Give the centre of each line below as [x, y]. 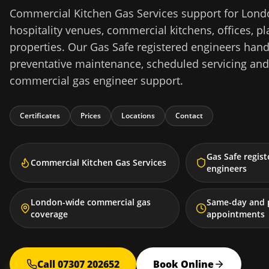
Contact [189, 116]
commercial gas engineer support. [96, 80]
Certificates [40, 116]
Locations [138, 116]
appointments [236, 214]
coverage [49, 214]
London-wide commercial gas [91, 202]
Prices [91, 116]
